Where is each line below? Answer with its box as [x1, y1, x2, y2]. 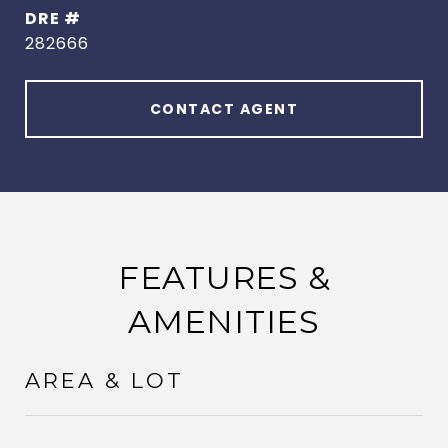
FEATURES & [117, 258, 331, 297]
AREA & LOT [25, 368, 184, 393]
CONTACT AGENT [149, 99, 299, 119]
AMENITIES [128, 302, 320, 341]
